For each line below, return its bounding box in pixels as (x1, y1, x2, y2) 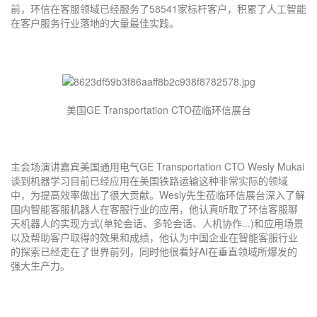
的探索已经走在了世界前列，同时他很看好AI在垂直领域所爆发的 (11, 243, 297, 258)
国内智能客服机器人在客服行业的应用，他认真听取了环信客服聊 (11, 201, 298, 216)
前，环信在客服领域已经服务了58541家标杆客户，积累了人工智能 (11, 1, 306, 16)
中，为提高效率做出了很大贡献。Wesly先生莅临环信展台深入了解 (11, 187, 305, 202)
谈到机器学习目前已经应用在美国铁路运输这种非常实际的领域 (11, 173, 288, 188)
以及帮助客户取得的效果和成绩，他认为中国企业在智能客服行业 (11, 229, 298, 244)
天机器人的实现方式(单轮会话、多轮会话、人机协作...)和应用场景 (11, 215, 304, 230)
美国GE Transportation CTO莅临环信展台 (66, 102, 251, 117)
